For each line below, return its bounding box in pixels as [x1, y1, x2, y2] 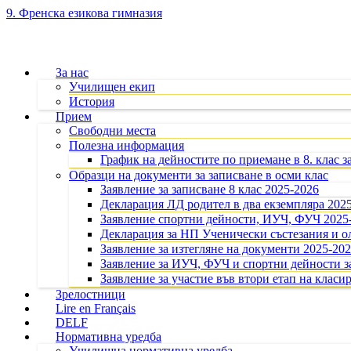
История [69, 95, 114, 108]
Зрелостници [56, 288, 125, 301]
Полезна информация [69, 139, 184, 152]
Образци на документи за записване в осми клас [69, 168, 328, 182]
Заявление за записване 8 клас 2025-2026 [100, 183, 319, 196]
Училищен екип [69, 80, 155, 93]
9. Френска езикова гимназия [6, 6, 162, 20]
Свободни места [69, 124, 156, 137]
